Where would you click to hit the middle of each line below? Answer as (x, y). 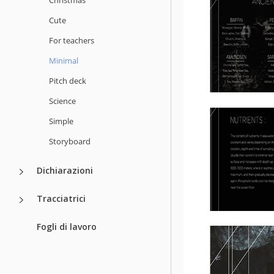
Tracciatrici (61, 198)
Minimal (64, 60)
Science (62, 101)
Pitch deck (68, 80)
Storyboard (70, 141)
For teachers (72, 40)
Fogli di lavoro (67, 226)
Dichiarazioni (65, 170)
